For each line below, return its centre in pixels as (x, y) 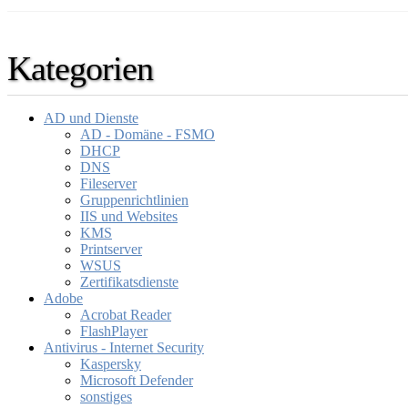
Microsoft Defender (137, 381)
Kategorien (81, 69)
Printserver (111, 250)
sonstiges (106, 397)
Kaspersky (111, 364)
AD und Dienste (91, 118)
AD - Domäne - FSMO (148, 135)
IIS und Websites (129, 217)
